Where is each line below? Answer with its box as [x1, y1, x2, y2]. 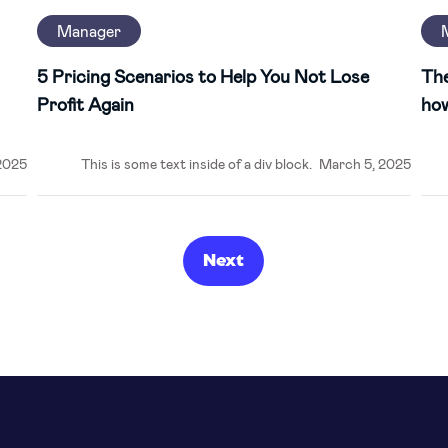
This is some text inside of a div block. [80, 155, 312, 172]
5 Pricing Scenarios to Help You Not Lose [36, 65, 369, 87]
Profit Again [36, 93, 134, 115]
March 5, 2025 [319, 155, 412, 172]
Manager [56, 21, 121, 40]
